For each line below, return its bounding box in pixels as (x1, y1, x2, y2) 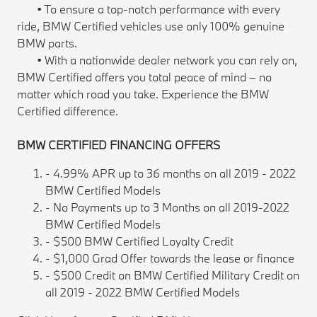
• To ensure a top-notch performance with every (17, 1, 281, 17)
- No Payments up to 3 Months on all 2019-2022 (45, 200, 290, 215)
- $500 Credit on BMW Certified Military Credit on (45, 267, 300, 283)
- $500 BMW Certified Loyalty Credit (45, 234, 237, 249)
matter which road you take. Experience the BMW (17, 86, 270, 102)
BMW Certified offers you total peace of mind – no (17, 69, 272, 85)
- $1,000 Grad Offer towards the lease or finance (45, 250, 295, 266)
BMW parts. (17, 35, 78, 51)
